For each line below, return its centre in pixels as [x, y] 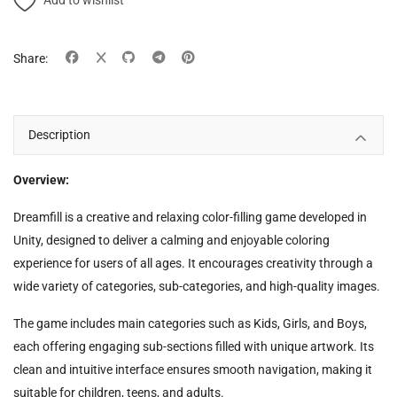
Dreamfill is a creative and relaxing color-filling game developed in [190, 218]
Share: [31, 58]
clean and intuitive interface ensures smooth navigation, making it [193, 370]
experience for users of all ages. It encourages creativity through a [193, 264]
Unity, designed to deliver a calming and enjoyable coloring [171, 241]
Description [59, 135]
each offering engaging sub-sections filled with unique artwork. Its [194, 347]
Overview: [41, 180]
